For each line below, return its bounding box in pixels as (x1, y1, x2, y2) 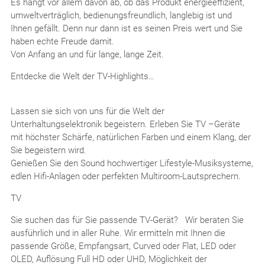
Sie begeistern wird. (10, 145, 86, 156)
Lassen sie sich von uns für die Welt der (10, 106, 164, 117)
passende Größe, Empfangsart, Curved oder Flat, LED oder (10, 241, 236, 252)
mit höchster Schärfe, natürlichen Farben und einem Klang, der (10, 132, 251, 143)
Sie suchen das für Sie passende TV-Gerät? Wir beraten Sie (10, 215, 244, 226)
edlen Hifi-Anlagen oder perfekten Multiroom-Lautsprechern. (10, 171, 241, 182)
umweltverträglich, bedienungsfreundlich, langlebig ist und (10, 10, 232, 21)
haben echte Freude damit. (10, 36, 114, 47)
